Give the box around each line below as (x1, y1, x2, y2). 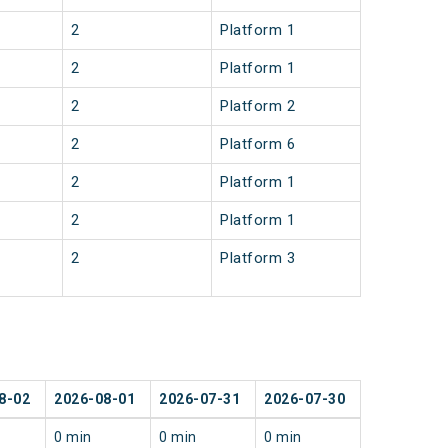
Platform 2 (220, 97, 295, 116)
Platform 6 (220, 135, 295, 154)
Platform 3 (220, 249, 295, 268)
